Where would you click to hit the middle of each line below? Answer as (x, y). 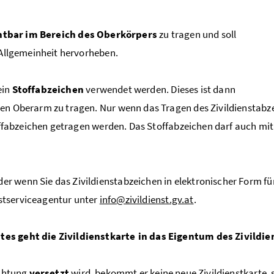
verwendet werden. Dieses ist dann (159, 89)
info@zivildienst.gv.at (146, 199)
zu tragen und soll (197, 34)
